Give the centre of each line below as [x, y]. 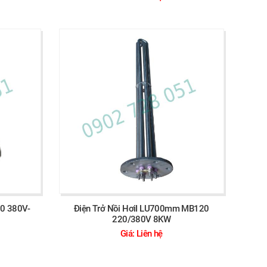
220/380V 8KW [142, 219]
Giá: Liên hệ [141, 234]
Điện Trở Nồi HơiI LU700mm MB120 [142, 209]
